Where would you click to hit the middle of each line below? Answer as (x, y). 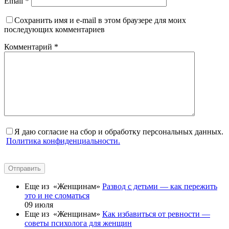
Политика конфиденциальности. (63, 141)
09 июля (39, 204)
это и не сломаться (57, 195)
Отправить (25, 168)
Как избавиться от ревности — (156, 214)
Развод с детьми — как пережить (160, 186)
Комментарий (29, 47)
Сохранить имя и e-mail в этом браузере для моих (100, 20)
